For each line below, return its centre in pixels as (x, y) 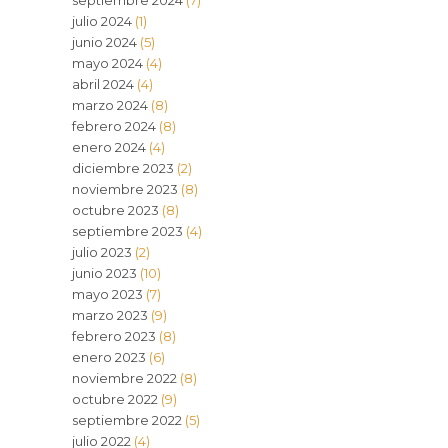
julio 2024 (101, 21)
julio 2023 (101, 252)
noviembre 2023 (124, 189)
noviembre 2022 (124, 378)
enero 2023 (108, 357)
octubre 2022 (114, 399)
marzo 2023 (109, 315)
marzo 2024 (109, 105)
